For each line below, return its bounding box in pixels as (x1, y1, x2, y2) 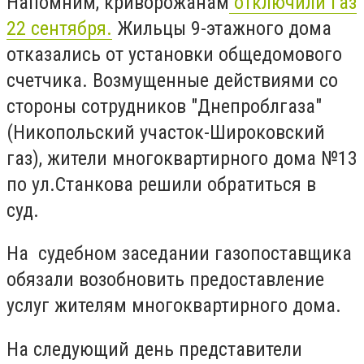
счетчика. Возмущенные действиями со (6, 68, 338, 92)
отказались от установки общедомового (6, 42, 342, 66)
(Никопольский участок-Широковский (6, 120, 325, 144)
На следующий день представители (6, 337, 302, 361)
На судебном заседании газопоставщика (6, 242, 352, 266)
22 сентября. (6, 16, 112, 40)
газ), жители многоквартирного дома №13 (6, 146, 357, 170)
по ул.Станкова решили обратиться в (6, 172, 316, 196)
